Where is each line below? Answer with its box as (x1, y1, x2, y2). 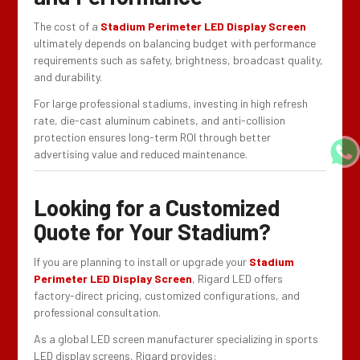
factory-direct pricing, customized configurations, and (34, 288, 301, 302)
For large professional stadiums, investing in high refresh (34, 96, 309, 110)
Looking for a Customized (34, 193, 281, 221)
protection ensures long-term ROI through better (34, 129, 272, 144)
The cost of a (34, 18, 101, 33)
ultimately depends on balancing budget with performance (34, 35, 317, 50)
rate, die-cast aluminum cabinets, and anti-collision (34, 112, 286, 127)
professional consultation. (34, 305, 162, 319)
